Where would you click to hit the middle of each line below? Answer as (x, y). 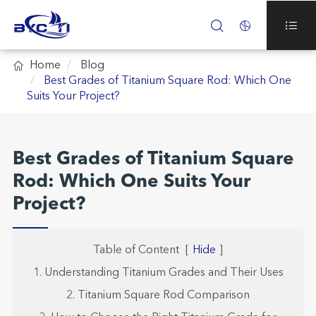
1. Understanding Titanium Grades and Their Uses (158, 273)
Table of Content (136, 250)
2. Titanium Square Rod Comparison (158, 296)
